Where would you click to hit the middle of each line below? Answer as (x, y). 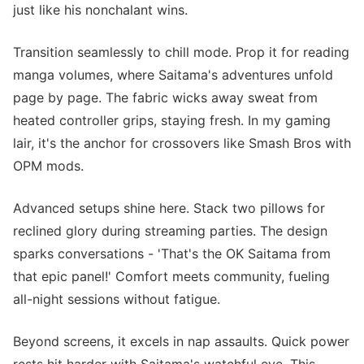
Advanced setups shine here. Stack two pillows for (169, 208)
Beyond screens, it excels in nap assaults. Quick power (181, 341)
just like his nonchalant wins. (100, 10)
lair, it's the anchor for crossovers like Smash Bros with (182, 143)
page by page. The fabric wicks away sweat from (165, 97)
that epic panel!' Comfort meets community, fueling (171, 276)
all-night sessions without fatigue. (117, 299)
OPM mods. (48, 166)
